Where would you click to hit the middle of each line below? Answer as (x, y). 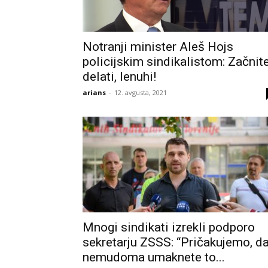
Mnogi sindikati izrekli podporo (169, 227)
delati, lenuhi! (119, 77)
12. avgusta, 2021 (141, 92)
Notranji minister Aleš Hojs (158, 47)
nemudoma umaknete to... (154, 257)
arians (94, 92)
